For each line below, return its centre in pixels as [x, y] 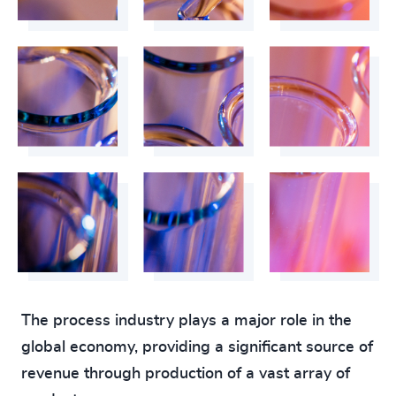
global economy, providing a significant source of [197, 347]
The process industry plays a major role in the [187, 321]
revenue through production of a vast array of [186, 374]
